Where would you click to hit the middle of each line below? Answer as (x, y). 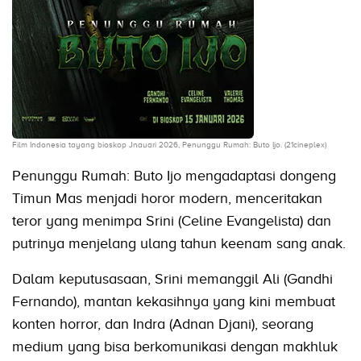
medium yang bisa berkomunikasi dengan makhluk (175, 347)
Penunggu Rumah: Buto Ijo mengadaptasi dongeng (174, 176)
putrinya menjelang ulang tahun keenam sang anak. (179, 244)
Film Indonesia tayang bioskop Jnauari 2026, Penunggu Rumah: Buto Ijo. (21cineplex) (169, 145)
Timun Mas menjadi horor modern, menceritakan (167, 199)
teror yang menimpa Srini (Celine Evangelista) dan (172, 221)
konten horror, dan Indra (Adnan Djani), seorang (163, 324)
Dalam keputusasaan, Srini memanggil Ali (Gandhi (172, 279)
